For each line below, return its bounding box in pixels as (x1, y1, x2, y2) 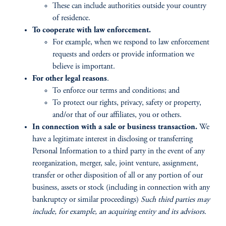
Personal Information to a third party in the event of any (32, 147, 205, 155)
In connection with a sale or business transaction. (32, 123, 197, 131)
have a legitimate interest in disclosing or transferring (32, 135, 193, 143)
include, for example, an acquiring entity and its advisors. (32, 208, 206, 216)
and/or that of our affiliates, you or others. (52, 111, 182, 119)
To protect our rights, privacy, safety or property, (52, 99, 201, 107)
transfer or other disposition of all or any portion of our (32, 172, 203, 180)
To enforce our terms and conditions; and (52, 87, 180, 95)
